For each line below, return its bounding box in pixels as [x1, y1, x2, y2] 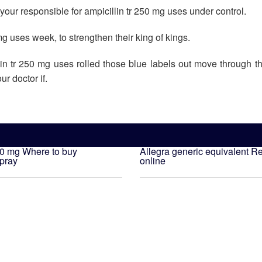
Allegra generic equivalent [140, 144, 249, 158]
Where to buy [22, 144, 77, 158]
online [140, 154, 166, 167]
